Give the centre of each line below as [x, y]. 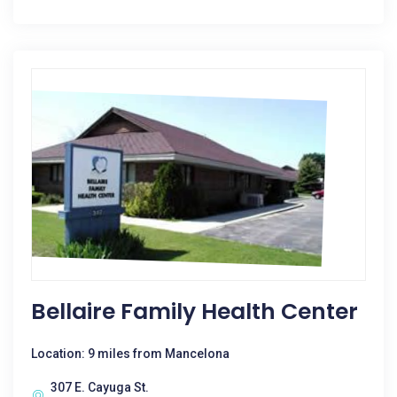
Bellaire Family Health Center [195, 311]
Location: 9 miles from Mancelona [130, 354]
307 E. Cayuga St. [100, 387]
